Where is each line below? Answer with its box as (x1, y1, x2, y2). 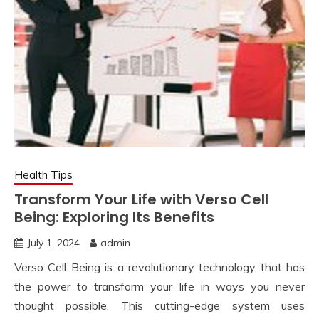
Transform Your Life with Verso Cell (14, 189, 268, 209)
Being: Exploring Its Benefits (14, 206, 214, 227)
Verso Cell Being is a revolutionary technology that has (14, 259, 305, 274)
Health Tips (14, 167, 73, 182)
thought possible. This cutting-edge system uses (14, 298, 305, 313)
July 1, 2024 (27, 236, 80, 249)
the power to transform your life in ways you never (14, 278, 305, 293)
